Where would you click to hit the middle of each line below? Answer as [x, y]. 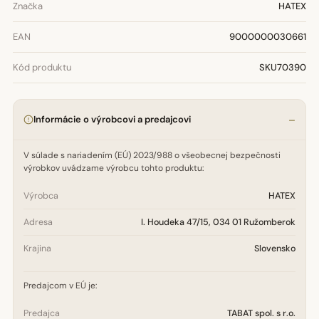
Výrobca [41, 196]
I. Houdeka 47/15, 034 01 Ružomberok [218, 222]
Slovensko [275, 249]
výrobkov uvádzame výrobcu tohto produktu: [114, 168]
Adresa [38, 222]
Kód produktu [42, 67]
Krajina [37, 249]
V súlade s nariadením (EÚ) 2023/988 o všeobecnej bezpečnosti [152, 155]
